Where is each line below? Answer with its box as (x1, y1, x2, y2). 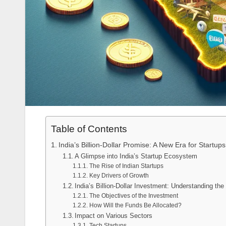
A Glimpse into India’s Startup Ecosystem (75, 152, 198, 160)
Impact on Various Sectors (75, 211, 153, 219)
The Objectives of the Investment (89, 192, 178, 199)
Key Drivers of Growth (89, 172, 149, 179)
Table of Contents (51, 124, 127, 135)
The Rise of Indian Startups (89, 162, 163, 169)
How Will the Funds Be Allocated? (89, 201, 182, 208)
